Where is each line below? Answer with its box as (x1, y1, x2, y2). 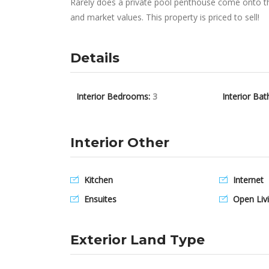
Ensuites (82, 193, 116, 205)
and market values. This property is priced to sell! (70, 11, 259, 23)
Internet (231, 174, 264, 186)
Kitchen (82, 174, 113, 186)
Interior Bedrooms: (76, 91, 153, 102)
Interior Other (70, 134, 169, 151)
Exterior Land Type (70, 232, 205, 248)
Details (70, 50, 119, 66)
